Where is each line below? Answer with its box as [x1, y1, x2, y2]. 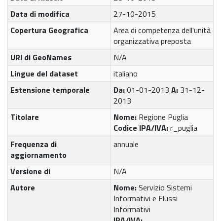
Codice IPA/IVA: [113, 122, 170, 134]
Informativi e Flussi [113, 192, 178, 205]
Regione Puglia [139, 111, 188, 123]
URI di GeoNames [10, 51, 72, 64]
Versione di [10, 165, 50, 178]
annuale [113, 138, 139, 150]
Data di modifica [10, 8, 70, 20]
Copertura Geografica [10, 24, 88, 37]
